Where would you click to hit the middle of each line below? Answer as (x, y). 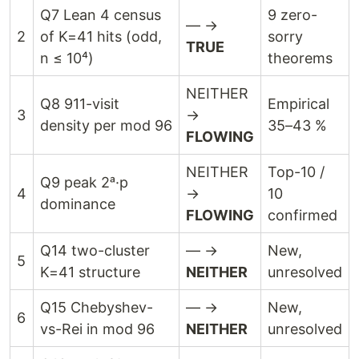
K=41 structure (90, 272)
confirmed (303, 215)
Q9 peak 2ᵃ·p (84, 182)
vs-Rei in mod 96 (97, 329)
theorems (300, 58)
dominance (78, 204)
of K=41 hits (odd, (101, 36)
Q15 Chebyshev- (97, 307)
